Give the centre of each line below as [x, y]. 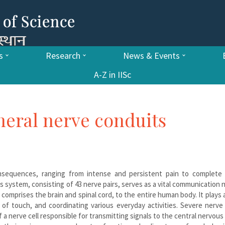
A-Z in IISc [113, 74]
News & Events [151, 55]
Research [63, 55]
